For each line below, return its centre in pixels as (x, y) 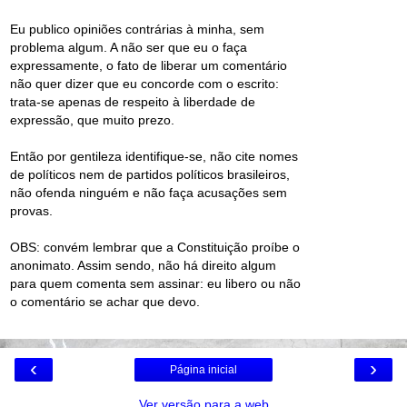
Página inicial (203, 369)
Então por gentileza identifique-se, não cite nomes (154, 157)
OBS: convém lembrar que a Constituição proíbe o (155, 248)
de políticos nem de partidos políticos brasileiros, (150, 175)
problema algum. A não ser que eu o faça (129, 48)
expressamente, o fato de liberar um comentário (149, 66)
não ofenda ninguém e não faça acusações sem (149, 193)
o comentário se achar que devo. (105, 302)
